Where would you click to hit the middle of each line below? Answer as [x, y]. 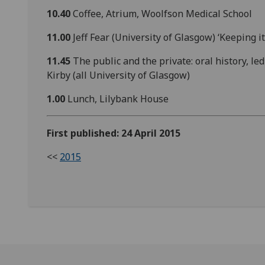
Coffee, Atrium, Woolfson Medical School [161, 14]
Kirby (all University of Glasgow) [118, 75]
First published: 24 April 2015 [114, 133]
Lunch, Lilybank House [118, 99]
